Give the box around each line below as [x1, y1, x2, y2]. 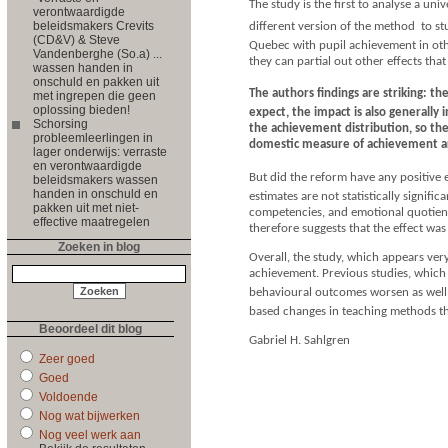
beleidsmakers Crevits [33, 18, 154, 33]
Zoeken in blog [58, 239, 140, 254]
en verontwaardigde [33, 158, 142, 173]
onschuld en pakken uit [33, 74, 159, 89]
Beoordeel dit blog [39, 321, 142, 336]
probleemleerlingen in [33, 130, 153, 145]
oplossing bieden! [33, 102, 130, 117]
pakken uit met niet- [33, 200, 139, 215]
